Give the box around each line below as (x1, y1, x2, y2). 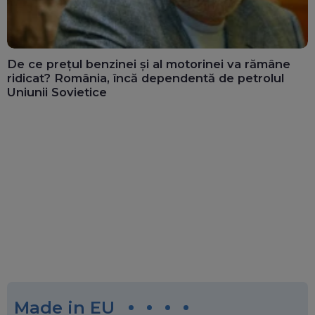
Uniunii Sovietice (7, 84, 107, 99)
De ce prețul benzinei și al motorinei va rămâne (7, 56, 290, 71)
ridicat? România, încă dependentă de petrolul (7, 70, 284, 85)
